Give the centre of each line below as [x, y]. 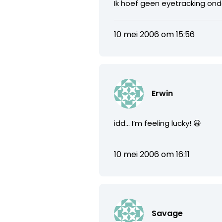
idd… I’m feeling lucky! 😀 [158, 123]
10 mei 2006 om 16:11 [152, 154]
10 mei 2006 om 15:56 [155, 34]
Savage [167, 213]
